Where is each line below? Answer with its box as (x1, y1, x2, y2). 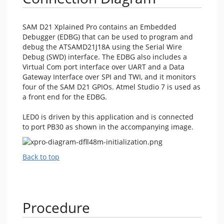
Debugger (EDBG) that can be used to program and (22, 32, 193, 41)
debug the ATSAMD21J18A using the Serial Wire (22, 42, 182, 51)
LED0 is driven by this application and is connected (22, 112, 193, 121)
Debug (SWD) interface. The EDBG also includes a (22, 52, 187, 61)
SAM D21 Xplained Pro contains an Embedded (22, 22, 176, 31)
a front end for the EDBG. (22, 92, 107, 101)
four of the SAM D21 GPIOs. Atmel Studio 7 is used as (22, 82, 200, 91)
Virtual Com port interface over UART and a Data (22, 62, 184, 71)
